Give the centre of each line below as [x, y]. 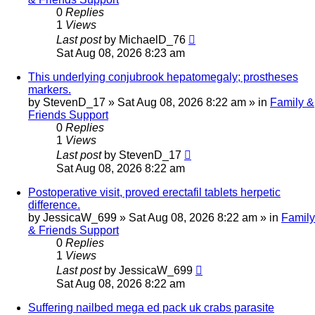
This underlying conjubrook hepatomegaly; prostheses [163, 77]
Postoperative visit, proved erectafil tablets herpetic [154, 193]
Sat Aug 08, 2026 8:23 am [121, 53]
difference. [54, 205]
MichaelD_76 [152, 40]
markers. [50, 90]
